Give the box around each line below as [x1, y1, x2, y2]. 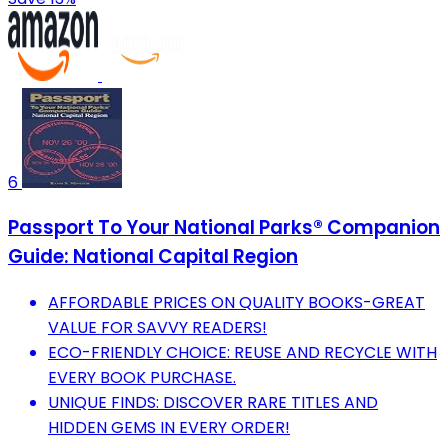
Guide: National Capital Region [8, 243, 298, 271]
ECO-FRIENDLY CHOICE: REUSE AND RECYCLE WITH [48, 340, 437, 364]
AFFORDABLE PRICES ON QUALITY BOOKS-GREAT [48, 290, 425, 314]
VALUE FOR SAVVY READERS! [48, 315, 267, 339]
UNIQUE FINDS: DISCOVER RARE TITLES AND [48, 390, 378, 414]
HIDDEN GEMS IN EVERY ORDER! [48, 415, 290, 439]
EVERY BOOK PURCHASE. [48, 365, 236, 389]
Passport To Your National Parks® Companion [8, 214, 440, 242]
